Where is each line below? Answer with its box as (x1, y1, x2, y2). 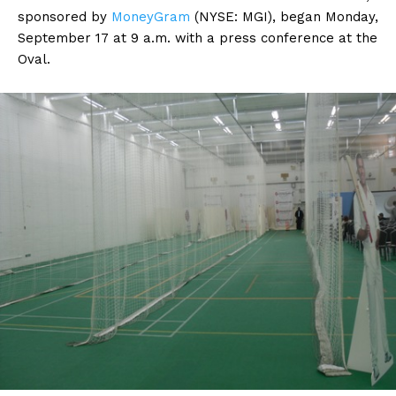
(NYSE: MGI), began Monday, (190, 9, 378, 26)
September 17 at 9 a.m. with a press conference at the (18, 30, 377, 47)
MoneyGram (111, 9, 190, 26)
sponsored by (18, 9, 111, 26)
